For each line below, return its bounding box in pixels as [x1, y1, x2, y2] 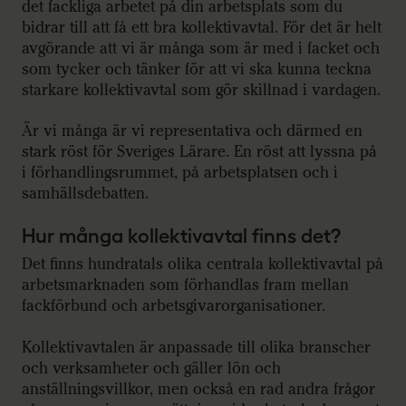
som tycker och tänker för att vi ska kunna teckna [22, 59, 372, 79]
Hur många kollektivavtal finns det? [22, 224, 341, 246]
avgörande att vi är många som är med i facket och [22, 38, 380, 58]
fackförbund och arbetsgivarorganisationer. [22, 296, 325, 316]
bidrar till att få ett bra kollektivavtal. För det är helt [22, 17, 382, 37]
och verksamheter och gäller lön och [22, 358, 281, 378]
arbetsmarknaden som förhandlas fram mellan [22, 275, 349, 295]
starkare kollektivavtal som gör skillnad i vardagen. [22, 80, 381, 100]
